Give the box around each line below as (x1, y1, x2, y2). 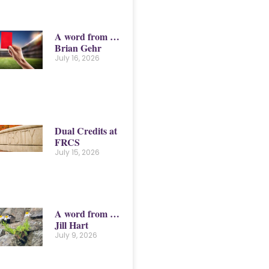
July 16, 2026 (54, 52, 100, 63)
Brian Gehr (54, 40, 101, 55)
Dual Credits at (54, 123, 117, 138)
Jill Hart (54, 217, 88, 232)
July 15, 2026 (54, 147, 100, 157)
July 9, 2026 (54, 229, 97, 240)
